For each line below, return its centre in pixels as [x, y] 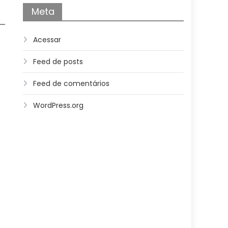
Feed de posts [58, 62]
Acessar [47, 40]
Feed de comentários [72, 83]
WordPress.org [59, 105]
